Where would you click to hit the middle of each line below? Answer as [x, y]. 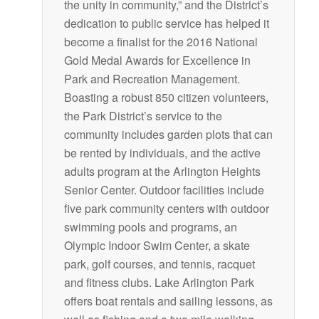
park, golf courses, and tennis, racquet [159, 264]
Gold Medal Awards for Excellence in [157, 61]
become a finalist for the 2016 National [161, 42]
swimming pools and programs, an [150, 227]
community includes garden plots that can [168, 135]
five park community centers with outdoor [166, 209]
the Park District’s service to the [143, 116]
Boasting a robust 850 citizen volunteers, [166, 98]
